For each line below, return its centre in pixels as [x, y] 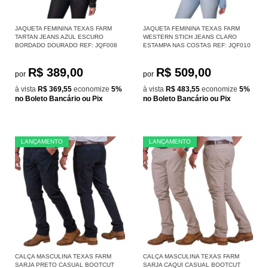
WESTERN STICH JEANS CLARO [190, 36]
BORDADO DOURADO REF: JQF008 [66, 45]
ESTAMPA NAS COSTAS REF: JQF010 [197, 45]
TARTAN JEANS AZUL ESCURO [59, 36]
